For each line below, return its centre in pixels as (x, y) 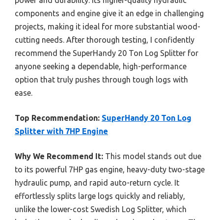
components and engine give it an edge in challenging (109, 13)
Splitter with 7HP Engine (61, 131)
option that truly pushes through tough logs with (101, 79)
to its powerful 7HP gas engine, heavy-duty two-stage (110, 169)
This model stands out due (152, 156)
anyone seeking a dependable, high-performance (101, 66)
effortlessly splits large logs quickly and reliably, (100, 196)
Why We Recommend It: (59, 156)
